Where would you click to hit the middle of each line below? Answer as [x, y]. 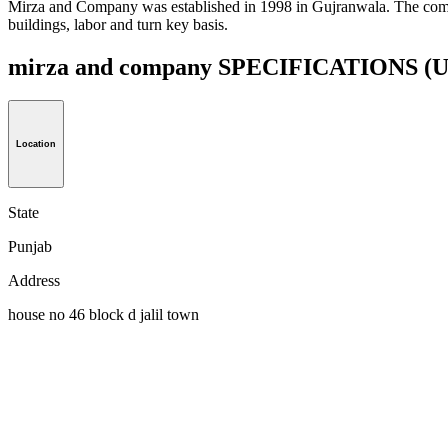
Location [36, 144]
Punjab [30, 247]
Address [34, 281]
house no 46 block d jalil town [103, 315]
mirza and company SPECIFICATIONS [216, 66]
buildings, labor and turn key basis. [118, 24]
